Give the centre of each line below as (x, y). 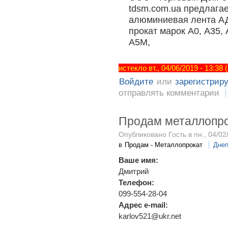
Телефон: (137, 183)
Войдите (136, 81)
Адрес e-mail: (144, 205)
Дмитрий (134, 172)
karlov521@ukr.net (150, 216)
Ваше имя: (139, 160)
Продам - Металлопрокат (164, 145)
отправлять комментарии (169, 93)
